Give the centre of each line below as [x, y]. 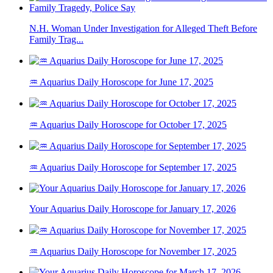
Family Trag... [56, 40]
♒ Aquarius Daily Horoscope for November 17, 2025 [133, 252]
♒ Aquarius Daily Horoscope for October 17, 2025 [128, 125]
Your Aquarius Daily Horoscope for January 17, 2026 [133, 209]
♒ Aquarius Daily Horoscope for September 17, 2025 [133, 168]
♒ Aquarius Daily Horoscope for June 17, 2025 [121, 82]
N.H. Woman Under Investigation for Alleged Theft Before [143, 29]
